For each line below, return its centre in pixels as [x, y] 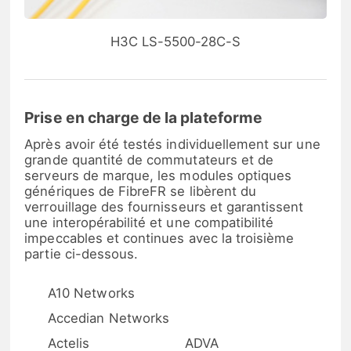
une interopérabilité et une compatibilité [149, 223]
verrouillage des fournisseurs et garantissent [164, 207]
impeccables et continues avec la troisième [159, 239]
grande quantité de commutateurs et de [149, 160]
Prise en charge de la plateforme [143, 118]
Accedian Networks [109, 318]
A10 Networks [91, 293]
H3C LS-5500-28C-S [175, 41]
